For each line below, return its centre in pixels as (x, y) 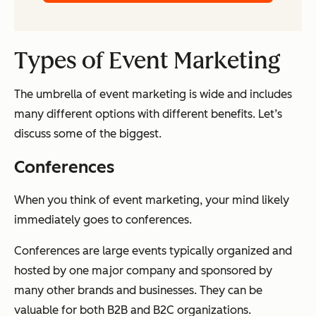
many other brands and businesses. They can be (138, 290)
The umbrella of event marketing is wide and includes (153, 94)
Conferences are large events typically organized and (153, 250)
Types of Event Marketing (147, 60)
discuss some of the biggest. (88, 133)
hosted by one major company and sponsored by (143, 270)
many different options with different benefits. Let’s (148, 114)
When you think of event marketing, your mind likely (152, 200)
